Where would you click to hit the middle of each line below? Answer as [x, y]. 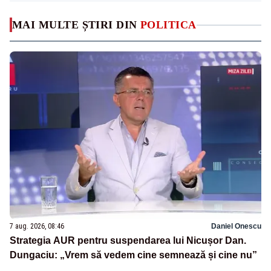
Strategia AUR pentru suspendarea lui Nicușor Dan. [128, 240]
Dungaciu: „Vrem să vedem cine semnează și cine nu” [133, 255]
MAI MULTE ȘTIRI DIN [76, 25]
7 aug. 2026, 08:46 [37, 226]
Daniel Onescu [236, 226]
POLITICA [168, 25]
